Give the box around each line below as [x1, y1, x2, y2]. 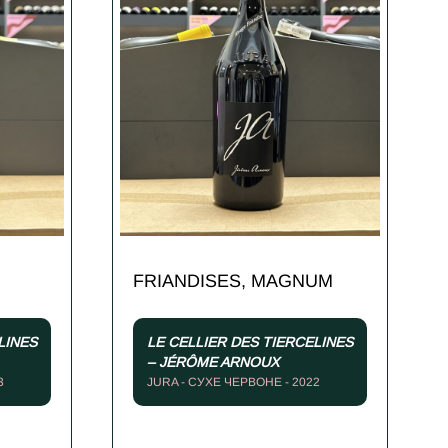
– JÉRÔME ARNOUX [147, 354, 279, 371]
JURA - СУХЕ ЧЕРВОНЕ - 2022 [147, 375, 320, 390]
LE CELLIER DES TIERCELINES [147, 334, 353, 351]
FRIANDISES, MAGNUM [133, 270, 333, 291]
